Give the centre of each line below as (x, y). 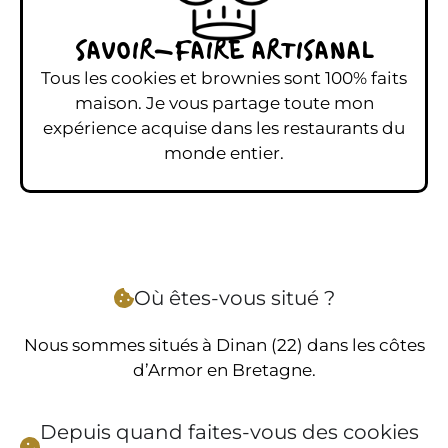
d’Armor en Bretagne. (224, 369)
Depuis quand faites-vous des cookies (229, 432)
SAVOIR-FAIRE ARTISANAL (224, 52)
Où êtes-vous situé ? (234, 297)
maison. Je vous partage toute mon (224, 102)
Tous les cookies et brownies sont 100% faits (224, 77)
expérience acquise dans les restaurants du (224, 127)
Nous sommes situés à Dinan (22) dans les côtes (224, 344)
